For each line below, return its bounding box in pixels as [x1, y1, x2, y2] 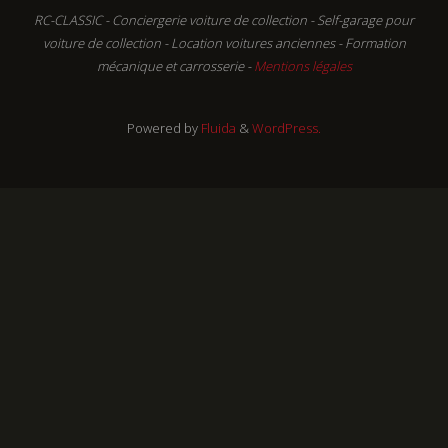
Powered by [127, 119, 198, 138]
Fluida [198, 119, 236, 138]
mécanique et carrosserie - [96, 57, 254, 76]
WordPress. [252, 119, 321, 138]
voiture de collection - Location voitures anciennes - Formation [42, 34, 406, 53]
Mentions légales [253, 57, 352, 76]
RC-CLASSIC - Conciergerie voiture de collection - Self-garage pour [34, 11, 414, 30]
